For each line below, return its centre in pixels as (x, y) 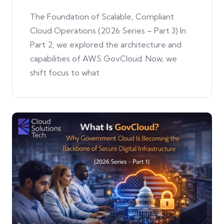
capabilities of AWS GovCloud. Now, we (103, 59)
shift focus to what (65, 73)
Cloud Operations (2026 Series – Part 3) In (108, 31)
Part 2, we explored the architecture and (106, 45)
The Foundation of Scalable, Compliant (102, 17)
